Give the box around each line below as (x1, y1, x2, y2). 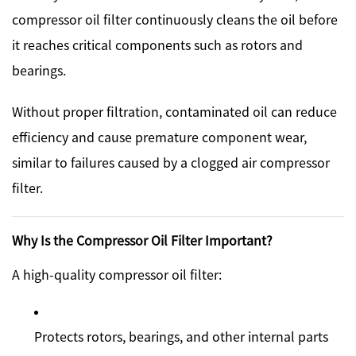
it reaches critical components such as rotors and (12, 34, 303, 54)
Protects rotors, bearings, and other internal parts (34, 326, 328, 346)
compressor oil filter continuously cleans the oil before (12, 9, 338, 29)
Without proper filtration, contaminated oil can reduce (12, 101, 337, 121)
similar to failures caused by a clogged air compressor (12, 152, 330, 172)
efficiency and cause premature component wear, (12, 126, 307, 146)
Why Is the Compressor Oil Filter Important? (12, 230, 273, 250)
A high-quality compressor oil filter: (12, 264, 222, 284)
